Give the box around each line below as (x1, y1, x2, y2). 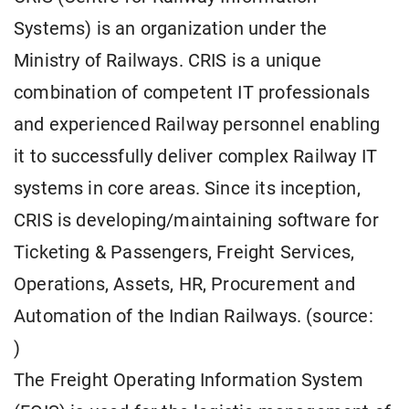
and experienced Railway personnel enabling (14, 114, 381, 136)
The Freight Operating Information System (14, 370, 364, 392)
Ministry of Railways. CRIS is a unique (14, 50, 321, 72)
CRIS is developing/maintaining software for (14, 210, 379, 232)
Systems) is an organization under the (14, 18, 328, 40)
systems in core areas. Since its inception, (14, 178, 361, 200)
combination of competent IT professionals (14, 82, 371, 104)
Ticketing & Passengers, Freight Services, (14, 242, 355, 264)
